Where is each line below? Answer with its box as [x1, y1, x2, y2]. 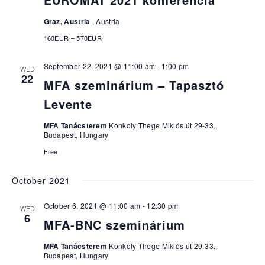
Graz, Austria [43, 16, 92, 27]
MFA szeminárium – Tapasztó [43, 76, 224, 93]
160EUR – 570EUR [43, 33, 102, 43]
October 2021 [11, 174, 70, 186]
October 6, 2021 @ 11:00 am [43, 201, 141, 211]
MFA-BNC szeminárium [43, 216, 185, 233]
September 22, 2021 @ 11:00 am [43, 61, 156, 71]
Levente [43, 95, 92, 112]
